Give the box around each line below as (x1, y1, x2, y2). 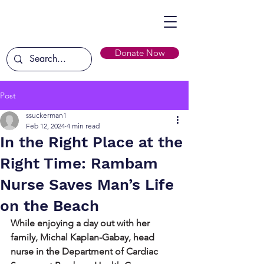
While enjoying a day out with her (11, 217, 152, 229)
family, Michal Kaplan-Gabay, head (11, 232, 157, 243)
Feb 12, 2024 (26, 121, 65, 130)
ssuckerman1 (26, 111, 67, 120)
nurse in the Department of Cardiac (11, 246, 160, 257)
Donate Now (114, 47, 165, 58)
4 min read (67, 121, 100, 130)
